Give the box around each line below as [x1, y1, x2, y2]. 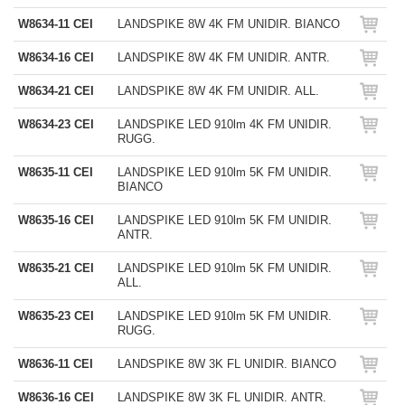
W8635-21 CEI [18, 261, 94, 275]
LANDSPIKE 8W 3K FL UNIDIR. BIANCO [118, 357, 336, 371]
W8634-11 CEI [18, 17, 94, 31]
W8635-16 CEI [18, 213, 94, 227]
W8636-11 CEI [18, 357, 94, 371]
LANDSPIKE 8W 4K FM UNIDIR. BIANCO [118, 17, 340, 31]
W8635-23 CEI [18, 309, 94, 323]
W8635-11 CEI [18, 165, 94, 179]
